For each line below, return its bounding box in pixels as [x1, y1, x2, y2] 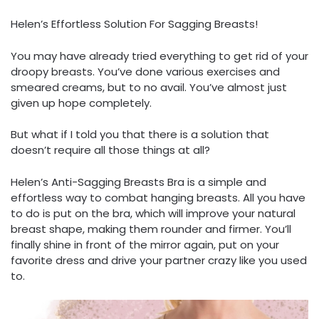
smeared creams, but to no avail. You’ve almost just [11, 79, 287, 95]
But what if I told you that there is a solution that [11, 127, 269, 142]
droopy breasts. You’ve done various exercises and [11, 63, 280, 79]
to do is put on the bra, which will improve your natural [11, 205, 296, 221]
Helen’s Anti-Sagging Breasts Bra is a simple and [11, 174, 266, 189]
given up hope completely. [11, 95, 152, 110]
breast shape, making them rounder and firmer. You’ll [11, 221, 291, 236]
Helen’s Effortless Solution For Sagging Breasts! [11, 16, 258, 32]
